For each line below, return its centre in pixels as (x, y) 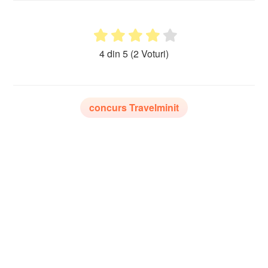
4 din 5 (102, 54)
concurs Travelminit (121, 108)
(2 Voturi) (136, 54)
